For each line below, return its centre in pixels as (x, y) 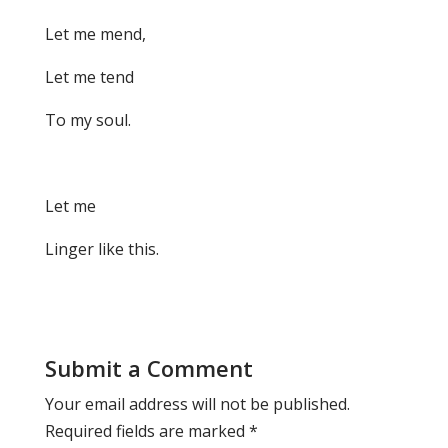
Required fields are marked (146, 431)
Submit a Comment (148, 368)
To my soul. (87, 120)
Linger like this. (101, 249)
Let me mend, (95, 34)
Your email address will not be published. (197, 404)
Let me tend (89, 77)
